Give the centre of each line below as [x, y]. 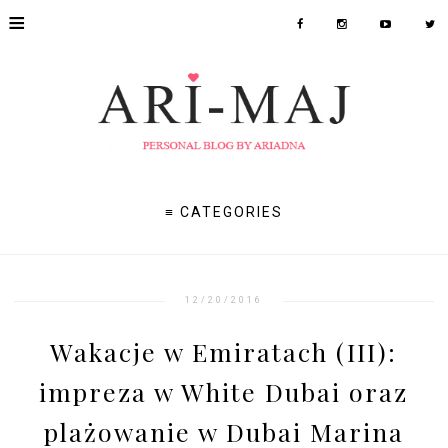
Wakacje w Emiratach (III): [224, 351]
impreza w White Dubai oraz [224, 391]
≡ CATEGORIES [224, 212]
